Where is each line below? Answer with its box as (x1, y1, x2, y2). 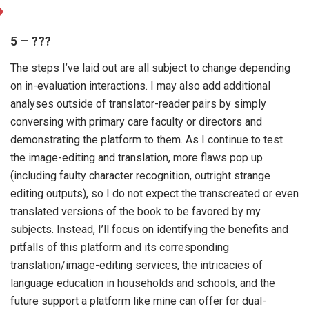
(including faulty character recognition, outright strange (10, 169, 270, 182)
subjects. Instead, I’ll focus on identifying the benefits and (10, 223, 288, 236)
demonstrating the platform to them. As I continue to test (10, 133, 283, 146)
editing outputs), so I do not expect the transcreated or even (10, 187, 299, 200)
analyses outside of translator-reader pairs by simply (10, 97, 266, 110)
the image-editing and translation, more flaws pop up (10, 151, 263, 164)
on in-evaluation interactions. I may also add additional (10, 79, 270, 92)
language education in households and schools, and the (10, 277, 275, 290)
